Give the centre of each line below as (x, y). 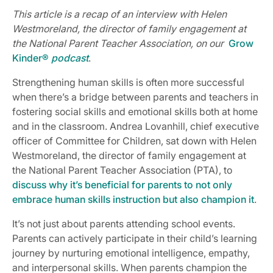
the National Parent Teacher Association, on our (118, 43)
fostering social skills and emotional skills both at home (135, 111)
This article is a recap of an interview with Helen (119, 14)
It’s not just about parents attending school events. (124, 223)
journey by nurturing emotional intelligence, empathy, (131, 253)
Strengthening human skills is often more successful (128, 82)
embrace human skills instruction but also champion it (133, 199)
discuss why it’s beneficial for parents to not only (122, 184)
